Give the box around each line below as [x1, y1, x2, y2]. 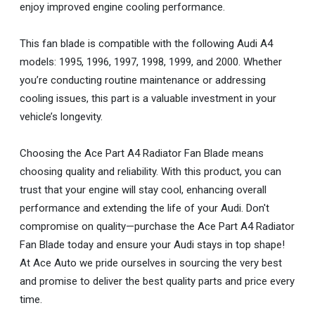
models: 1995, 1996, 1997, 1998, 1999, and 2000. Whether [20, 55, 282, 68]
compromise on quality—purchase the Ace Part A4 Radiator [20, 219, 295, 233]
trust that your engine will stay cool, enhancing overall [20, 183, 266, 196]
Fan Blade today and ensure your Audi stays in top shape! [20, 238, 285, 251]
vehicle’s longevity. [20, 110, 103, 123]
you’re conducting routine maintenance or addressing [20, 73, 266, 86]
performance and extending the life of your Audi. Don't [20, 201, 269, 214]
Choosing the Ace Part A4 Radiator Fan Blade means [20, 146, 264, 160]
